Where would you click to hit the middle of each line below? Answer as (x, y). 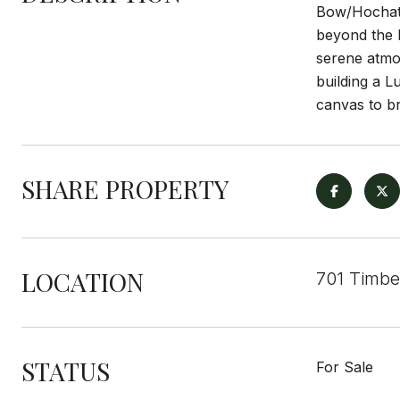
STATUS (66, 371)
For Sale (345, 367)
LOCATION (83, 282)
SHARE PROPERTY (125, 189)
